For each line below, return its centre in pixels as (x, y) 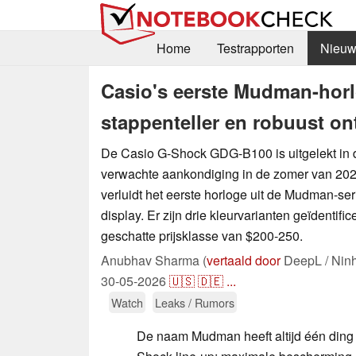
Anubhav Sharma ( (154, 260)
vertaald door (244, 260)
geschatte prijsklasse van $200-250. (202, 235)
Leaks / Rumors (195, 302)
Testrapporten (255, 48)
